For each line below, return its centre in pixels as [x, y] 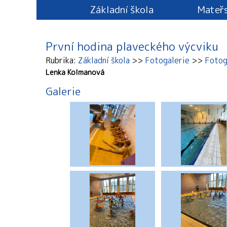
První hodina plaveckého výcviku [132, 46]
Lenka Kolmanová [75, 72]
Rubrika [60, 60]
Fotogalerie [167, 60]
